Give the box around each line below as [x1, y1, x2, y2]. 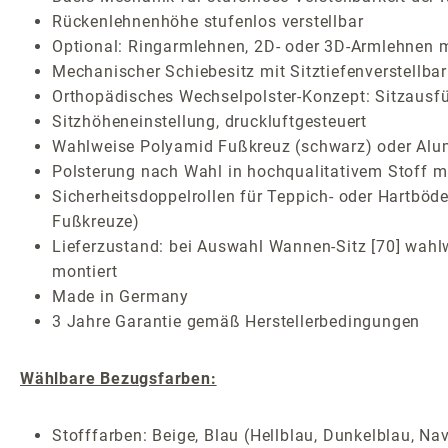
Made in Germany [52, 286, 189, 306]
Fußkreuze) [52, 211, 141, 231]
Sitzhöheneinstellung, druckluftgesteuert [52, 111, 367, 131]
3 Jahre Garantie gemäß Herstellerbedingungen [52, 311, 421, 331]
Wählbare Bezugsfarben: [20, 368, 217, 388]
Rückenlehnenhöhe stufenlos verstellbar [52, 11, 364, 31]
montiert [52, 261, 118, 281]
